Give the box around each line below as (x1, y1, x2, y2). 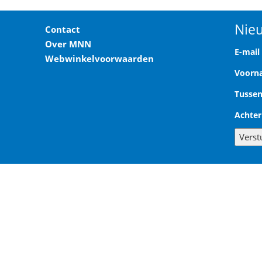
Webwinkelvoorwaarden (45, 53, 154, 65)
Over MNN (45, 38, 92, 50)
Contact (45, 23, 81, 36)
